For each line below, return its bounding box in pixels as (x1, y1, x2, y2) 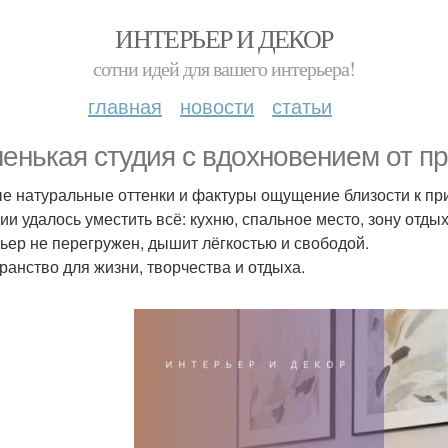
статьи (272, 91, 332, 120)
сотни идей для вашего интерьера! (93, 55, 355, 82)
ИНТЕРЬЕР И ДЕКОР (115, 21, 333, 55)
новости (180, 91, 254, 120)
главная (88, 91, 162, 120)
